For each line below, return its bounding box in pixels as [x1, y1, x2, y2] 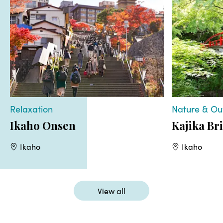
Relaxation [10, 103, 53, 115]
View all [98, 185, 125, 196]
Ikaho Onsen [10, 118, 76, 133]
